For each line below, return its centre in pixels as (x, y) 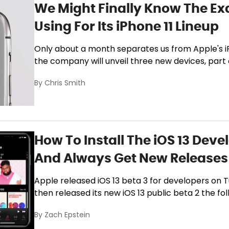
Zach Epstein (67, 216)
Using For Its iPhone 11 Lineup (127, 26)
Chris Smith (65, 83)
